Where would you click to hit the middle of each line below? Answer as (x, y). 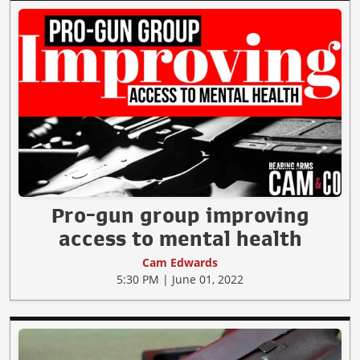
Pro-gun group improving (180, 215)
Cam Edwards (180, 262)
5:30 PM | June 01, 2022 (180, 279)
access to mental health (180, 238)
